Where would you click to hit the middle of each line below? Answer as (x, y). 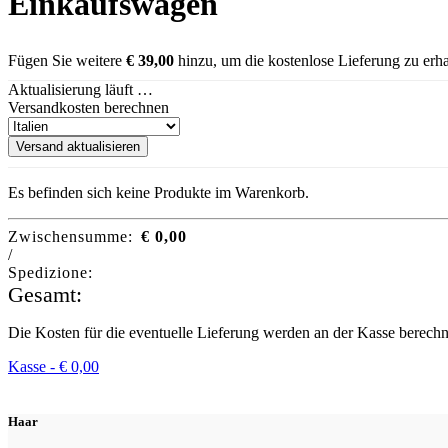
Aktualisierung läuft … (80, 90)
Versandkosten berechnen (88, 108)
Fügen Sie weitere (67, 61)
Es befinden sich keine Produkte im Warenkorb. (158, 193)
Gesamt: (45, 295)
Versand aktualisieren (78, 147)
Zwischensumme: (70, 237)
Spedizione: (50, 273)
